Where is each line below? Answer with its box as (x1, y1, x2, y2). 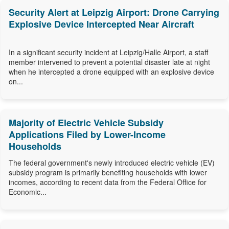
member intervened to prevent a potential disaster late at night (9, 57, 210, 67)
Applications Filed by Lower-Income (9, 128, 166, 142)
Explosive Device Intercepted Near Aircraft (9, 17, 194, 31)
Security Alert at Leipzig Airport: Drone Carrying (9, 6, 219, 19)
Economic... (9, 187, 47, 197)
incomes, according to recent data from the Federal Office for (9, 177, 207, 188)
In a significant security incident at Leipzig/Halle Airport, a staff (9, 47, 208, 58)
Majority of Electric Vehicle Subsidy (9, 116, 164, 130)
